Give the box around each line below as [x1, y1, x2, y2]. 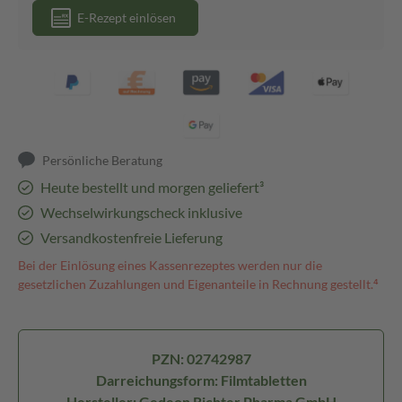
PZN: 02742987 [151, 350, 251, 367]
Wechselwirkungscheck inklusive [39, 204, 242, 221]
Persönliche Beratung [42, 153, 163, 168]
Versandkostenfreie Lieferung [39, 229, 223, 246]
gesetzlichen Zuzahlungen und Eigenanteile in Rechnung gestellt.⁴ [18, 276, 379, 292]
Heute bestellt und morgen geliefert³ [39, 179, 264, 196]
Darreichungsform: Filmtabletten [95, 371, 307, 389]
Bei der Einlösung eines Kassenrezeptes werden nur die [18, 258, 322, 273]
